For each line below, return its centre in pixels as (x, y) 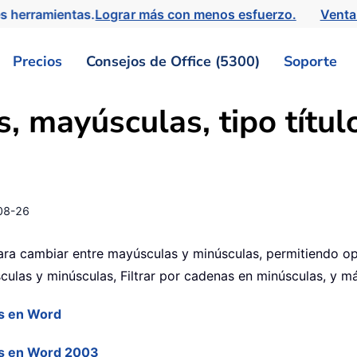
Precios (37, 61)
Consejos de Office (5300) (173, 61)
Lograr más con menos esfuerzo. (200, 14)
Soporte (310, 61)
